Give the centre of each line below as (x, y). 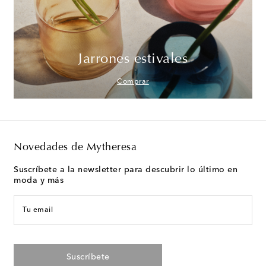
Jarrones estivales (133, 59)
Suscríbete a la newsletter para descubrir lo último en (126, 170)
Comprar (133, 82)
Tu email (38, 210)
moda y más (39, 180)
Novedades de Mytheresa (75, 148)
